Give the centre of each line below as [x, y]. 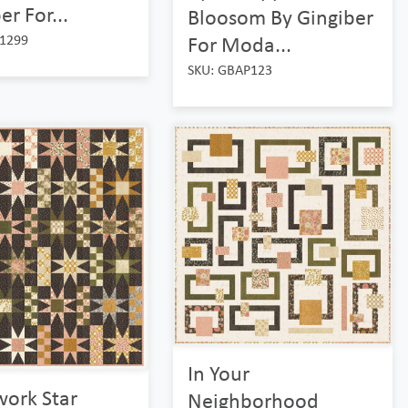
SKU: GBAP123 [229, 70]
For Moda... [239, 45]
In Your [218, 372]
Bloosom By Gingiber [280, 17]
